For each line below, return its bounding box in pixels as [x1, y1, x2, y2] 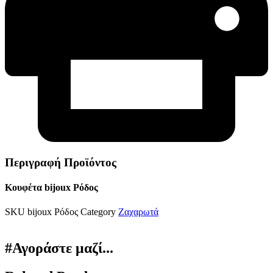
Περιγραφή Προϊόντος [5, 156, 116, 169]
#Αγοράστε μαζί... [5, 240, 113, 257]
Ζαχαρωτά [118, 206, 158, 217]
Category [80, 206, 116, 217]
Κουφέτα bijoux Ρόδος [5, 182, 98, 193]
